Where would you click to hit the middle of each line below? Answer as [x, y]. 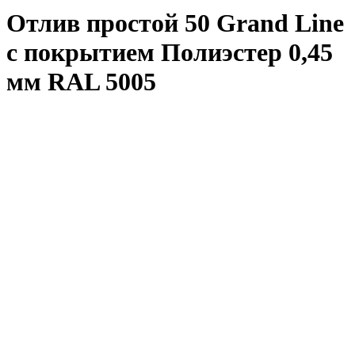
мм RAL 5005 [81, 82]
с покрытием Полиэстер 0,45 [170, 53]
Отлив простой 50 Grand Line [175, 23]
